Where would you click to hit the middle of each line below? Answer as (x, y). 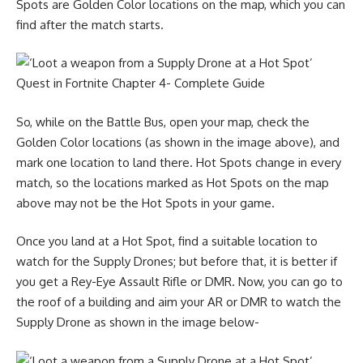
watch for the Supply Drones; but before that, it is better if (177, 261)
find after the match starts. (90, 24)
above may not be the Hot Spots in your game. (145, 203)
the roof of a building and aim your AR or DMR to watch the (179, 302)
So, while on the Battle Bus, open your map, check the (163, 122)
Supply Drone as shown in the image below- (138, 322)
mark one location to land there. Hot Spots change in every (179, 162)
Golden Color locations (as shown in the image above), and (178, 142)
